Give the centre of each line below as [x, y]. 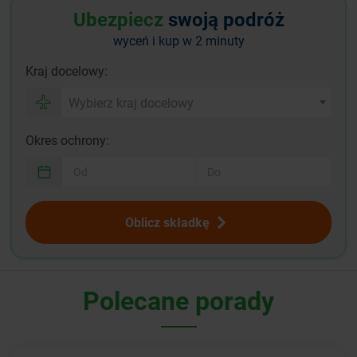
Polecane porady [178, 300]
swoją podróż [224, 19]
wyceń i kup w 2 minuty [178, 40]
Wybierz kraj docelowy [131, 103]
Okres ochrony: [67, 139]
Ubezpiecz [118, 19]
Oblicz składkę [167, 222]
